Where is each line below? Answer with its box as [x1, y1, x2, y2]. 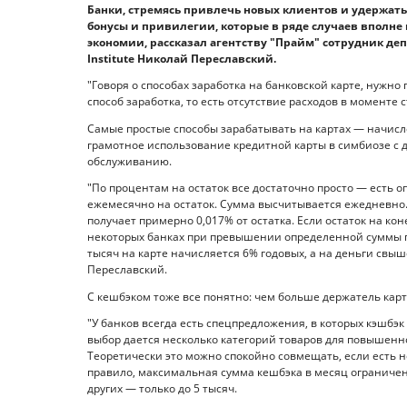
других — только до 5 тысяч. [87, 381, 237, 397]
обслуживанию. [87, 153, 172, 169]
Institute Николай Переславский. [87, 50, 276, 66]
